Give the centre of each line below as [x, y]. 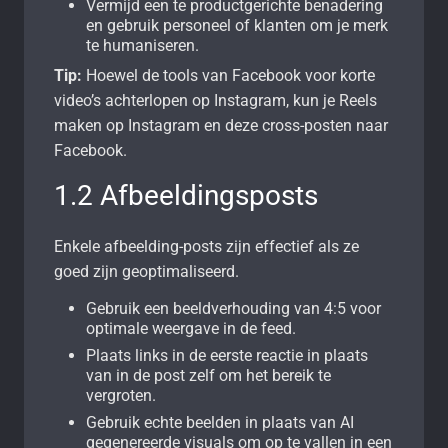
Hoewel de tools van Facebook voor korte [228, 75]
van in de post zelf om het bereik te [208, 375]
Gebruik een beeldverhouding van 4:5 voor [233, 308]
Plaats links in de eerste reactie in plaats [227, 355]
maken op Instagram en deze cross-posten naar [221, 125]
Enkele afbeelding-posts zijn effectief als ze [206, 246]
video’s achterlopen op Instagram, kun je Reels [215, 100]
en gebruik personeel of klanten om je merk [237, 25]
